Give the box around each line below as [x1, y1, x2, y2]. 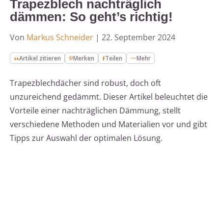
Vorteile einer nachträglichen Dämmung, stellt [10, 105, 181, 116]
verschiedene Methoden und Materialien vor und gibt [10, 119, 207, 130]
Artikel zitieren [19, 54, 61, 63]
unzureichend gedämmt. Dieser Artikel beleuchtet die [10, 91, 208, 103]
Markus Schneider [27, 32, 93, 43]
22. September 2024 [102, 32, 175, 43]
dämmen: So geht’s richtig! [10, 9, 173, 25]
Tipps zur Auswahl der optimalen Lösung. [10, 133, 163, 144]
